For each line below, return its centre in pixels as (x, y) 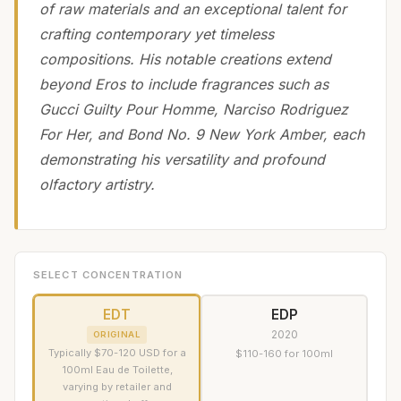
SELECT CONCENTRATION (108, 274)
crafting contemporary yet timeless (157, 34)
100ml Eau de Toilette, (117, 370)
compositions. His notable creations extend (185, 59)
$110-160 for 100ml (284, 353)
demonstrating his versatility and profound (182, 159)
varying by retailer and (117, 387)
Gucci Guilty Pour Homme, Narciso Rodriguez (194, 109)
